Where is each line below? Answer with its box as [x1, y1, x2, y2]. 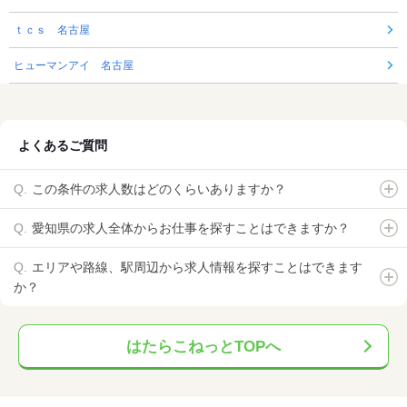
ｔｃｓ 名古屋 [14, 24, 90, 37]
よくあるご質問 [18, 138, 107, 154]
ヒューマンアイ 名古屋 [14, 59, 134, 73]
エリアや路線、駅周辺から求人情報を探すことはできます [32, 260, 362, 275]
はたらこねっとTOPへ [126, 338, 281, 356]
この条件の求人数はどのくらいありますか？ [32, 182, 286, 197]
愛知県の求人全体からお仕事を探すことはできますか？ [32, 221, 350, 236]
